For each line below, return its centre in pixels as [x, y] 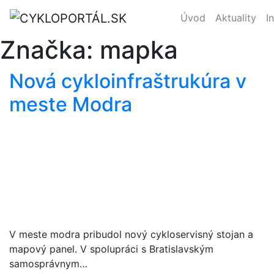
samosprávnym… [48, 263]
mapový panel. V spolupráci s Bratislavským [111, 249]
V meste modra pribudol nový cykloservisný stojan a [131, 234]
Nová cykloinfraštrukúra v [128, 81]
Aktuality [236, 17]
